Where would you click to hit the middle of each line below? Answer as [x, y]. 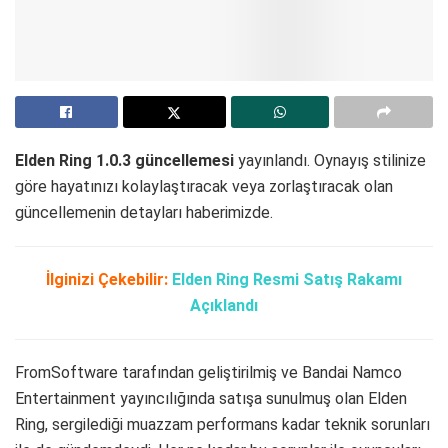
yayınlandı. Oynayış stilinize [330, 161]
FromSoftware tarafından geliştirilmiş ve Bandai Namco [208, 373]
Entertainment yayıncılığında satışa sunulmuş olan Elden [211, 399]
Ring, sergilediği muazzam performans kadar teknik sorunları [222, 425]
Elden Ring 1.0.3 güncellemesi [124, 161]
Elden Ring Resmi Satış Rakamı [287, 280]
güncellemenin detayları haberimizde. [144, 213]
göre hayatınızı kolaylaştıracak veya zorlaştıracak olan [204, 187]
